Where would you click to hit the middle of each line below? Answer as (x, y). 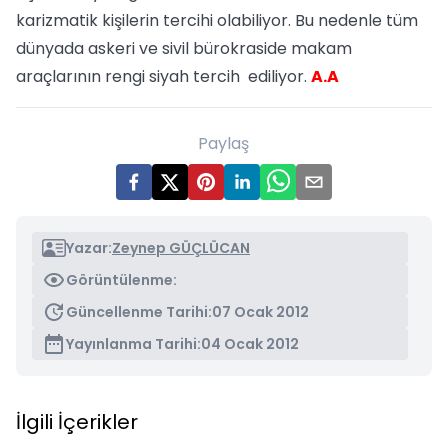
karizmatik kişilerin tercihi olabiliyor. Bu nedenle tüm (219, 20)
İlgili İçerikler (77, 422)
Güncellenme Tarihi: (139, 312)
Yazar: (89, 248)
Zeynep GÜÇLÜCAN (181, 248)
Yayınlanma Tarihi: (133, 344)
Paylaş (224, 143)
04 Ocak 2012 (250, 344)
